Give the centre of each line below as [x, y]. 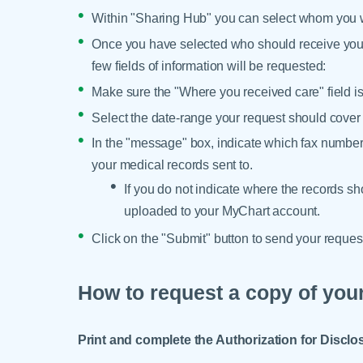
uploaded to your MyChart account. [222, 210]
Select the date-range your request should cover [226, 117]
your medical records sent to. [172, 165]
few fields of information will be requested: [209, 65]
